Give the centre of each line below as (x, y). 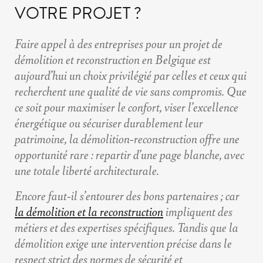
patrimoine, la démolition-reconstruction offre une (127, 139)
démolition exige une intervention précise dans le (123, 243)
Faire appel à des (55, 43)
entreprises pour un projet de (159, 43)
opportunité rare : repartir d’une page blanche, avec (129, 154)
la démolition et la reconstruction (89, 211)
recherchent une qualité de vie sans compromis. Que (131, 91)
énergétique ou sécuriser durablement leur (109, 123)
